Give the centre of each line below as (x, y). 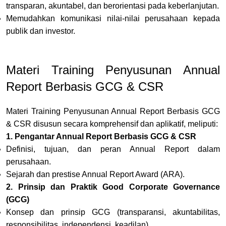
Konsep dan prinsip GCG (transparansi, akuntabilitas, (113, 212)
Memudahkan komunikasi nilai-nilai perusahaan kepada (113, 18)
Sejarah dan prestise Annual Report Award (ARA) (94, 174)
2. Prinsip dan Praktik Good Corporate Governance (113, 187)
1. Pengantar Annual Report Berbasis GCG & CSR (101, 136)
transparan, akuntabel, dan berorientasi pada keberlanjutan (111, 6)
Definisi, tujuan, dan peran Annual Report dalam (113, 149)
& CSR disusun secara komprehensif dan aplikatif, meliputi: (112, 124)
